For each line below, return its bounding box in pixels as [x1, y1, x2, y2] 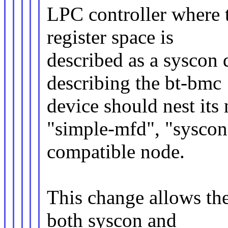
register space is [46, 26, 174, 48]
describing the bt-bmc [46, 72, 221, 94]
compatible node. [46, 140, 185, 163]
